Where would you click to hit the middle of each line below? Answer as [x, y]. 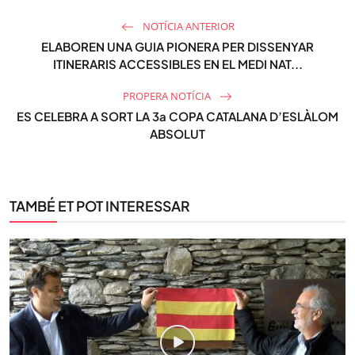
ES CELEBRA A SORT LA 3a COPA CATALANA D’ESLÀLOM [177, 116]
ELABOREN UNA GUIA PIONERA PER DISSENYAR [177, 46]
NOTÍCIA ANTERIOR [187, 26]
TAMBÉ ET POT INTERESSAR [100, 206]
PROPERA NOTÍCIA [168, 95]
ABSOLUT [177, 133]
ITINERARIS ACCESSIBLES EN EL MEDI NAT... [177, 63]
